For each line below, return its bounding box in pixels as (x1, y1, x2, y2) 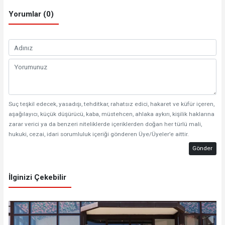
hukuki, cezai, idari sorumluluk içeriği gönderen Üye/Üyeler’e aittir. (8, 131, 189, 138)
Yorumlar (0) (8, 10, 54, 19)
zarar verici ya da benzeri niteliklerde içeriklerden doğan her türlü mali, (8, 121, 202, 128)
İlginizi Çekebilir (8, 173, 66, 182)
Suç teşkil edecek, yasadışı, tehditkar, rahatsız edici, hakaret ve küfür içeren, (8, 100, 214, 108)
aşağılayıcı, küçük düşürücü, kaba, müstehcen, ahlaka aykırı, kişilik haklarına (8, 110, 214, 118)
